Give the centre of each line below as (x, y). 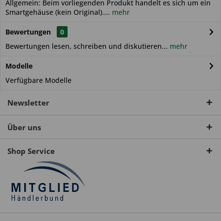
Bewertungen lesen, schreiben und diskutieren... (87, 46)
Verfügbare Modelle (38, 80)
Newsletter (28, 103)
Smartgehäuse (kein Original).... (58, 12)
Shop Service (31, 151)
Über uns (24, 127)
